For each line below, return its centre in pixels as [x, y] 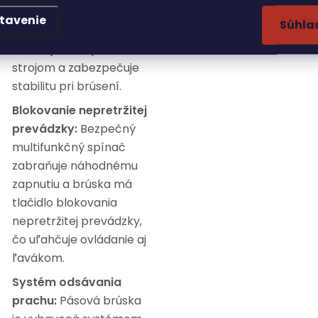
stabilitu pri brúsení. [67, 86]
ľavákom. [38, 258]
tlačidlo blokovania [65, 203]
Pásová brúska [99, 301]
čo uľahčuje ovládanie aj [79, 240]
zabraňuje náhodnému [75, 166]
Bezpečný [106, 129]
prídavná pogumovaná [76, 12]
